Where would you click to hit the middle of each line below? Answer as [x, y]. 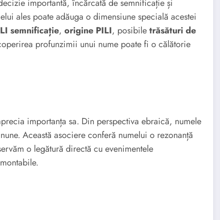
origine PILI [88, 30]
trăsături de [173, 30]
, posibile [131, 30]
